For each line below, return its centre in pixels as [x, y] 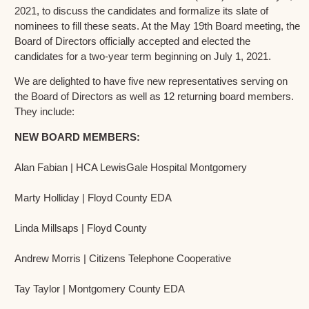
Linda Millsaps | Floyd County [81, 228]
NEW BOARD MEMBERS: [77, 137]
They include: [44, 112]
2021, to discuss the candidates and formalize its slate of [141, 10]
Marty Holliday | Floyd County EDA [93, 197]
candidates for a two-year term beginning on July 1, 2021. [143, 56]
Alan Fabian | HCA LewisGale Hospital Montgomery [131, 167]
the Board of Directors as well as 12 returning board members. [154, 97]
